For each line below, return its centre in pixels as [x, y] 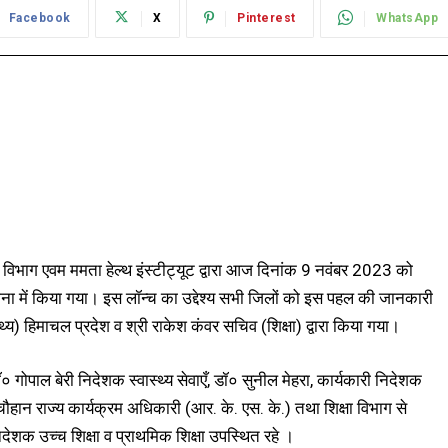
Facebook [39, 18]
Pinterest [266, 18]
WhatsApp [407, 18]
